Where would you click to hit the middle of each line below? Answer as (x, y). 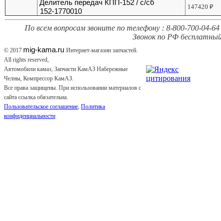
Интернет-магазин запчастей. (102, 51)
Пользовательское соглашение (41, 107)
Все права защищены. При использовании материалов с (73, 88)
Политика (93, 107)
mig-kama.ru (44, 50)
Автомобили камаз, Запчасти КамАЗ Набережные (66, 69)
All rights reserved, (26, 60)
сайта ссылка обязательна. (36, 97)
